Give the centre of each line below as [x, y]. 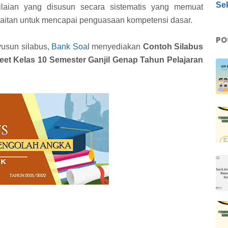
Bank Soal [70, 46]
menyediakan [116, 46]
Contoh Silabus [173, 46]
